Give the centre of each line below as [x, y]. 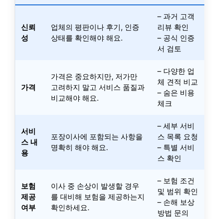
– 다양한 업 [176, 71]
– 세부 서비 [176, 126]
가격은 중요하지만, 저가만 [94, 76]
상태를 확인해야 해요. [87, 38]
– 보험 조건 [176, 180]
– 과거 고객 [176, 16]
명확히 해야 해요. [79, 147]
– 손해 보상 [176, 202]
